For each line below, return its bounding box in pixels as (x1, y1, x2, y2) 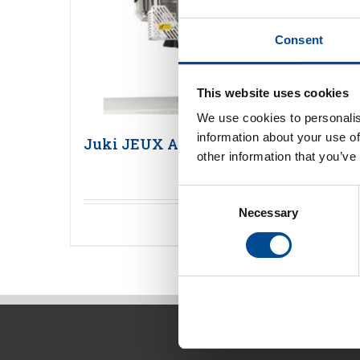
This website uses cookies (196, 85, 349, 100)
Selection (178, 206, 227, 220)
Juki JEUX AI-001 (84, 134, 212, 154)
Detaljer (210, 217, 250, 233)
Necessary (239, 206, 298, 220)
